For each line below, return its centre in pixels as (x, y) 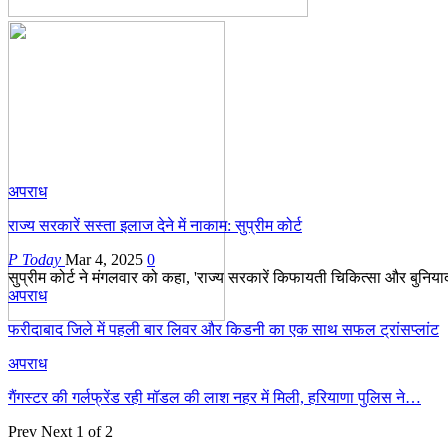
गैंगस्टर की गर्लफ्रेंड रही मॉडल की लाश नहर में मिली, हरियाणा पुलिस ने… (214, 397)
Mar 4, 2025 (104, 259)
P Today (36, 259)
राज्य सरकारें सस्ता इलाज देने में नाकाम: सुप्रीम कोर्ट (155, 225)
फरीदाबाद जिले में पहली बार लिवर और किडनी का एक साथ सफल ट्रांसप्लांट (223, 329)
